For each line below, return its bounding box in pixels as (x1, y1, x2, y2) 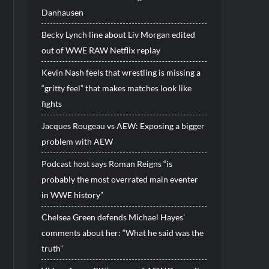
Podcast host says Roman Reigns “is (41, 158, 172, 169)
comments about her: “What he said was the (41, 227, 204, 238)
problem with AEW (41, 136, 113, 147)
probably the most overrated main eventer (41, 174, 198, 184)
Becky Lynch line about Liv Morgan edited (41, 29, 195, 40)
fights (41, 98, 62, 109)
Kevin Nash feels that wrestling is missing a (41, 67, 201, 77)
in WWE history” (41, 189, 103, 200)
